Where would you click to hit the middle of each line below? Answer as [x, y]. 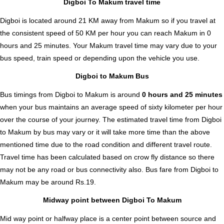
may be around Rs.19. [60, 182]
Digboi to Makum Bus [112, 76]
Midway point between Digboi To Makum [112, 200]
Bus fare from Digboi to [182, 169]
